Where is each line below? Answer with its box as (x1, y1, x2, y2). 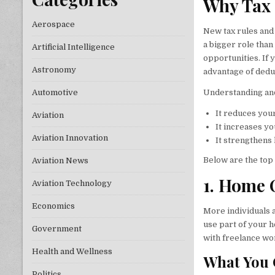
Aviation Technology (32, 179, 112, 188)
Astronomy (32, 65, 76, 75)
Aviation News (32, 156, 88, 166)
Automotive (32, 88, 78, 98)
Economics (32, 201, 75, 211)
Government (32, 224, 82, 234)
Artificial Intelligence (32, 42, 115, 52)
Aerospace (32, 20, 75, 29)
